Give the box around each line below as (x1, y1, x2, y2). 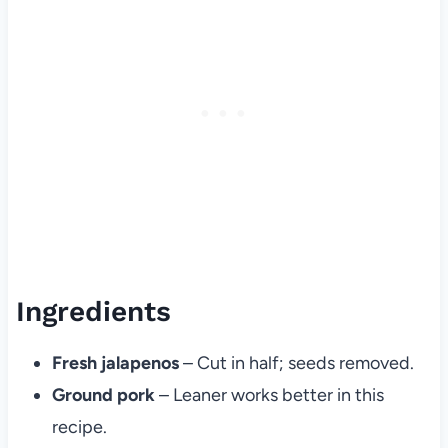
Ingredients (15, 295, 171, 328)
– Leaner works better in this (154, 384, 384, 406)
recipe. (51, 416, 107, 438)
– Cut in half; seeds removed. (178, 352, 414, 374)
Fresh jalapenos (51, 352, 179, 374)
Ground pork (51, 384, 155, 406)
